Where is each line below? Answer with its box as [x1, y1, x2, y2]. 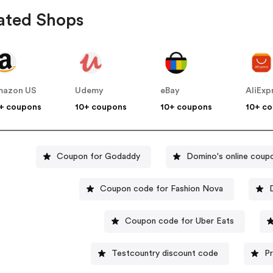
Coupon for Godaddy [57, 152, 141, 161]
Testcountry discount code [111, 249, 218, 258]
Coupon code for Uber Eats [125, 216, 235, 225]
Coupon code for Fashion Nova [99, 184, 223, 193]
